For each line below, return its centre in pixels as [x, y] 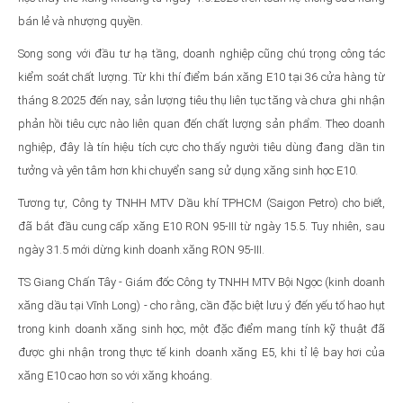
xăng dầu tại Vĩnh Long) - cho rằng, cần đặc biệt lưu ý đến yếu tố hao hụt [201, 305]
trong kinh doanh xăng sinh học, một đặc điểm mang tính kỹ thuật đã [201, 328]
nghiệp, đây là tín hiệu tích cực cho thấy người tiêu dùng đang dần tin [201, 147]
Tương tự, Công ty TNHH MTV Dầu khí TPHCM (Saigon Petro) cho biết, [201, 202]
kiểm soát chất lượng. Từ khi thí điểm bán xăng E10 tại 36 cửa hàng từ [201, 76]
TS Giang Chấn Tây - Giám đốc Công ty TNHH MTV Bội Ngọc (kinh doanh [201, 282]
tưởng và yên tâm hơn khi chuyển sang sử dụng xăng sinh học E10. [188, 170]
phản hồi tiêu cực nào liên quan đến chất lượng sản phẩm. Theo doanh [201, 123]
